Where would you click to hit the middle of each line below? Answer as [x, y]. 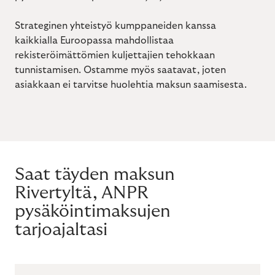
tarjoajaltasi [61, 230]
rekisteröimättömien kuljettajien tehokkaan [115, 56]
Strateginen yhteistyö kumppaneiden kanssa [115, 26]
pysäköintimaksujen [93, 212]
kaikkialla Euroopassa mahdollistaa [94, 41]
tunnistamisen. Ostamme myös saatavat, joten [120, 70]
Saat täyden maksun [95, 175]
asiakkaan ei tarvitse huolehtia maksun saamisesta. [131, 85]
